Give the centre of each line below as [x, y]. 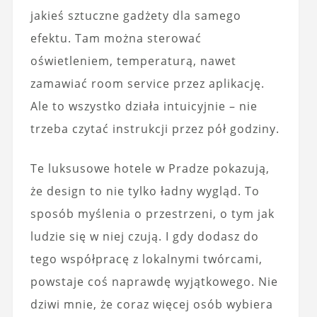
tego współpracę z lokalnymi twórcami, [146, 259]
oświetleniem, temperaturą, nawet [133, 60]
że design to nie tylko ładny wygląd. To [145, 191]
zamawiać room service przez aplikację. [147, 83]
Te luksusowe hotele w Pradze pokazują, [150, 168]
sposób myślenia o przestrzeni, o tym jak [152, 213]
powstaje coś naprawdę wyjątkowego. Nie [154, 281]
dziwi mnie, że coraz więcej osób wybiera [151, 304]
